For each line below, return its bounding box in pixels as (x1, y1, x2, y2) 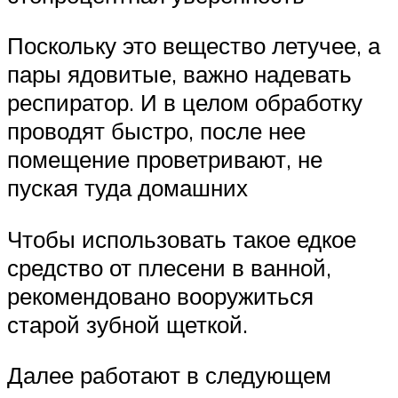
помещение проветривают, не (7, 145, 322, 174)
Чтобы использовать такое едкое (7, 224, 356, 253)
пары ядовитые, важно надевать (7, 60, 352, 89)
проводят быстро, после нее (7, 116, 306, 146)
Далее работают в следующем (7, 361, 331, 390)
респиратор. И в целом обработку (7, 88, 362, 117)
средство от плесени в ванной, (7, 252, 331, 282)
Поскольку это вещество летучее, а (7, 31, 380, 60)
